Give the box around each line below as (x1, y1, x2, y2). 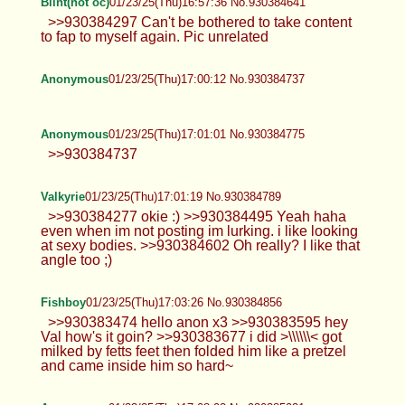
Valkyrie (40, 189, 85, 203)
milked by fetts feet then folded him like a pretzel (40, 343, 346, 359)
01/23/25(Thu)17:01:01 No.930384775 (108, 127, 305, 141)
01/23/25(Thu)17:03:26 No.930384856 (85, 295, 282, 309)
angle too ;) (40, 251, 112, 268)
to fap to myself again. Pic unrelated (40, 28, 268, 44)
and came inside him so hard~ (40, 357, 233, 373)
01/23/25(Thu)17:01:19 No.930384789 (84, 189, 281, 203)
